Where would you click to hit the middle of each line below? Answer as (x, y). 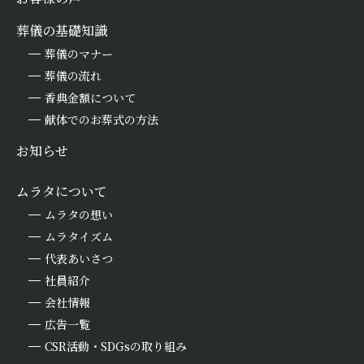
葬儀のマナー (79, 54)
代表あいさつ (79, 259)
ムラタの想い (79, 215)
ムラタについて (62, 192)
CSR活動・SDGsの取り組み (116, 347)
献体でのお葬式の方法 (102, 120)
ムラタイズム (79, 237)
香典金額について (90, 98)
